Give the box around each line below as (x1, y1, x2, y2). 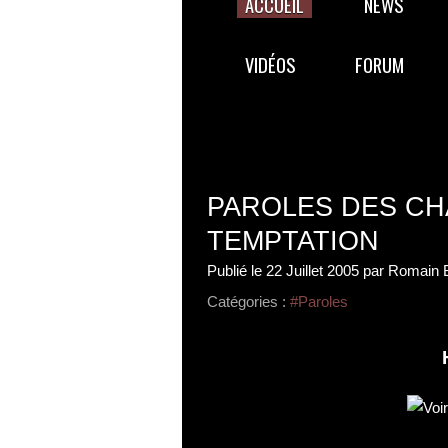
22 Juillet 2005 (266, 262, 359, 279)
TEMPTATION (207, 226, 379, 256)
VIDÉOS (245, 51, 295, 78)
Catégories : (207, 293, 286, 310)
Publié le (207, 262, 266, 279)
